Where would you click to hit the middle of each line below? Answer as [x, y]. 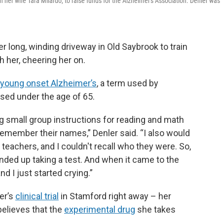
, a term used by [128, 83]
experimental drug [100, 210]
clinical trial [37, 196]
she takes [155, 210]
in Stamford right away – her [115, 196]
